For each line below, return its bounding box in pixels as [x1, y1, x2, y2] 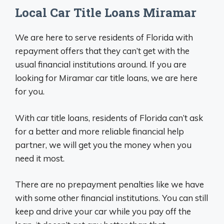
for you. [15, 86, 44, 97]
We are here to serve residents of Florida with [15, 32, 193, 43]
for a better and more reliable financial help [15, 125, 184, 136]
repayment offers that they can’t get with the [15, 45, 189, 56]
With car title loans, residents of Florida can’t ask [15, 112, 203, 123]
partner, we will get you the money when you [15, 139, 191, 150]
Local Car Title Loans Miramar [15, 4, 196, 21]
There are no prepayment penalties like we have [15, 179, 204, 190]
